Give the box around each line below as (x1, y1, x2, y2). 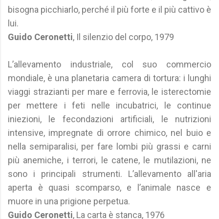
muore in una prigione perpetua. (8, 196, 130, 206)
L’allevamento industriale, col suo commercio (8, 59, 211, 69)
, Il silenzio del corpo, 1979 (73, 32, 174, 42)
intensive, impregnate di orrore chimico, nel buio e (8, 128, 211, 138)
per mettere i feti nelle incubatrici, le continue (8, 100, 211, 110)
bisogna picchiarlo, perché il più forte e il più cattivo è (8, 4, 211, 15)
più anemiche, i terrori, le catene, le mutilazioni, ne (8, 155, 211, 165)
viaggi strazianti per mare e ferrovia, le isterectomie (8, 87, 211, 97)
